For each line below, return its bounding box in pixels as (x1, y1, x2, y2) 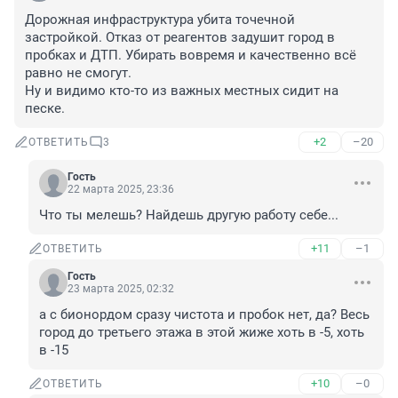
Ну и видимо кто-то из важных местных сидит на (25, 83, 338, 99)
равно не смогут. (25, 65, 135, 82)
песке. (25, 100, 65, 117)
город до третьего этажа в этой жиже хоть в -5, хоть (39, 324, 364, 341)
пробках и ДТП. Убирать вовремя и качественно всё (25, 47, 356, 64)
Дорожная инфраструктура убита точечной (25, 12, 295, 28)
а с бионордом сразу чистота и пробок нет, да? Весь (39, 306, 370, 323)
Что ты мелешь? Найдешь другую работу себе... (39, 207, 338, 224)
